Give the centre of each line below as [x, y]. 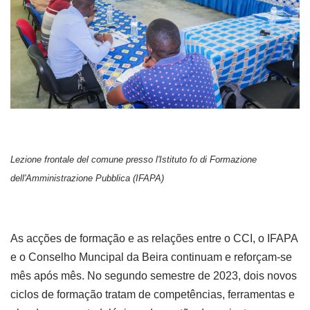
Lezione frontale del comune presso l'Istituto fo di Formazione [134, 160]
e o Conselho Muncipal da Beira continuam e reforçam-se [151, 257]
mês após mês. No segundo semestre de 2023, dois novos [154, 276]
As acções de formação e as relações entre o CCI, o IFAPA [154, 239]
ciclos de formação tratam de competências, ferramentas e [153, 295]
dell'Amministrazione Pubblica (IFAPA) [87, 179]
